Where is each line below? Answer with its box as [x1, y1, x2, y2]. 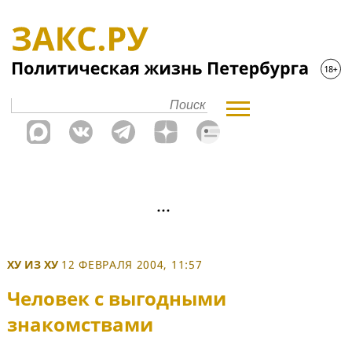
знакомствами [7, 311, 153, 338]
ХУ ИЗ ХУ [7, 257, 58, 272]
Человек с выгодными [7, 285, 226, 312]
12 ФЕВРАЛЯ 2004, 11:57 [61, 257, 203, 272]
